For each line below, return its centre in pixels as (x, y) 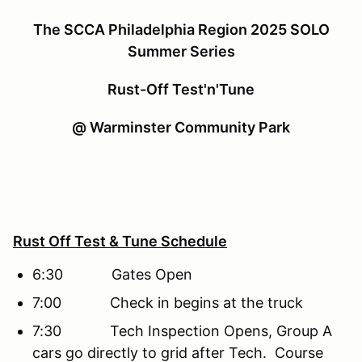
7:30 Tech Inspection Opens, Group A (182, 330)
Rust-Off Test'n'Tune (181, 89)
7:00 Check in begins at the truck (168, 302)
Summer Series (181, 51)
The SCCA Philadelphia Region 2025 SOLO (181, 29)
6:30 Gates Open (112, 274)
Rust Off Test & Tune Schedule (120, 241)
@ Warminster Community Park (181, 127)
